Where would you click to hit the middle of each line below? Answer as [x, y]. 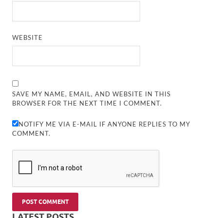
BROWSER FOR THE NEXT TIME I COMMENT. [87, 103]
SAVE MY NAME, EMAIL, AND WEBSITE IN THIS [92, 94]
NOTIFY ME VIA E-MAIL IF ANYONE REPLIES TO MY [105, 124]
